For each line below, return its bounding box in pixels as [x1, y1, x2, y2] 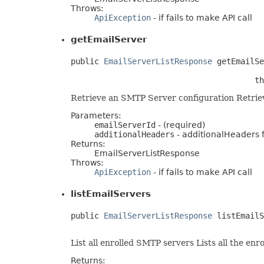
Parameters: [71, 110, 121, 120]
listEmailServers [71, 188, 151, 199]
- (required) [156, 120, 205, 130]
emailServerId [94, 120, 156, 130]
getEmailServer [71, 34, 147, 45]
